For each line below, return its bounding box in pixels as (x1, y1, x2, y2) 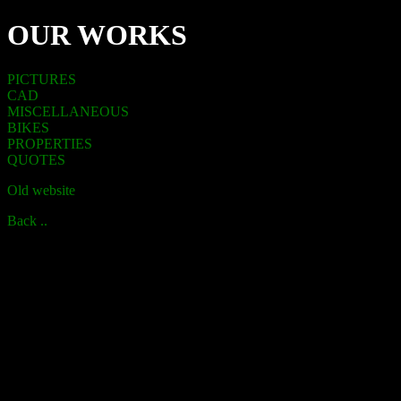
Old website (7, 182, 75, 198)
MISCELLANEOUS (7, 103, 129, 119)
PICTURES (7, 71, 76, 87)
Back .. (7, 212, 47, 228)
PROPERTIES (7, 135, 92, 151)
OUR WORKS (7, 19, 187, 52)
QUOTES (7, 151, 65, 167)
